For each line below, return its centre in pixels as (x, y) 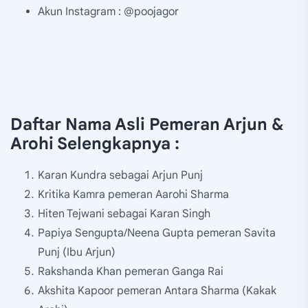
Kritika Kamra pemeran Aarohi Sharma (133, 194)
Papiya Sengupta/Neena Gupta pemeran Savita (157, 233)
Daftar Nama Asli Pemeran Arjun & (147, 124)
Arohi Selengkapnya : (95, 143)
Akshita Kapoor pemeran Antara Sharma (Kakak (157, 290)
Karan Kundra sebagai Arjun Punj (120, 175)
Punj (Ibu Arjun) (77, 252)
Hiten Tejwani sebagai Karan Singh (124, 213)
